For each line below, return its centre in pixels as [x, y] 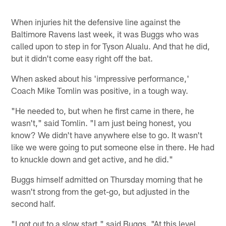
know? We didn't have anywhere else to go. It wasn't [107, 135]
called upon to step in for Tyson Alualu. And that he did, [111, 46]
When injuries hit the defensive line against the [96, 22]
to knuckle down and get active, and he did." [92, 159]
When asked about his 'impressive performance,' [100, 78]
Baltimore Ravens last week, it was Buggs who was [105, 34]
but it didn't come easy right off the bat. [82, 58]
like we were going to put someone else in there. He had [113, 147]
